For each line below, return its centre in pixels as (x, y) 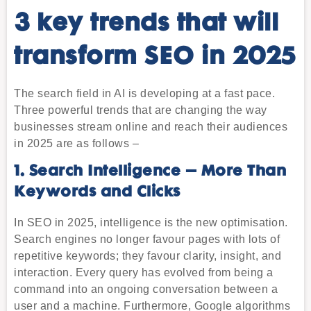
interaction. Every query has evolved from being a (144, 273)
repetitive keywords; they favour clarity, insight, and (148, 256)
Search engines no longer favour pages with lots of (147, 239)
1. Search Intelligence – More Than (150, 172)
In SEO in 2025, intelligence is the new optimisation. (151, 223)
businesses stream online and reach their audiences (151, 127)
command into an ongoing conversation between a (146, 289)
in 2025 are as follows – (76, 144)
